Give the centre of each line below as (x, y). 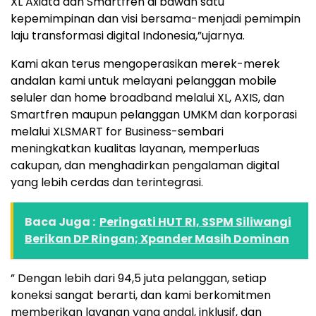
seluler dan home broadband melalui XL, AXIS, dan (147, 98)
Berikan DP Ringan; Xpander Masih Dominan (157, 239)
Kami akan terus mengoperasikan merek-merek (145, 64)
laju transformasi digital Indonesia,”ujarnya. (128, 36)
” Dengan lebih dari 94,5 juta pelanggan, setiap (139, 278)
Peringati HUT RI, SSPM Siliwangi (195, 222)
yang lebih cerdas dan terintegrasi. (107, 182)
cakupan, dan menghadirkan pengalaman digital (145, 165)
